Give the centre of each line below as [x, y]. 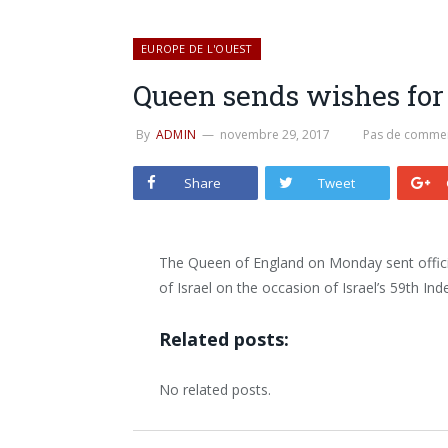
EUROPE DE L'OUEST [197, 48]
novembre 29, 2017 [275, 134]
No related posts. [215, 389]
